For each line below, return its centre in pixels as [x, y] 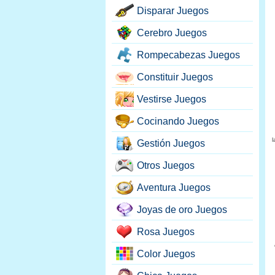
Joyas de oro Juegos [182, 210]
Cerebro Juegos [172, 33]
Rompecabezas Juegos [188, 55]
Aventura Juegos [174, 188]
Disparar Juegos [173, 11]
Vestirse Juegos [172, 99]
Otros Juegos [166, 165]
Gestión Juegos [171, 143]
